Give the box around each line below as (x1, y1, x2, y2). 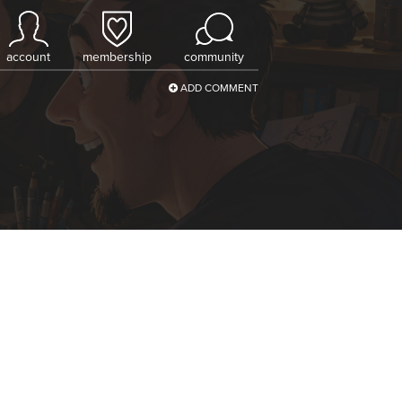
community (184, 48, 244, 66)
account (6, 48, 50, 66)
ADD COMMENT (178, 80, 258, 96)
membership (83, 48, 152, 66)
